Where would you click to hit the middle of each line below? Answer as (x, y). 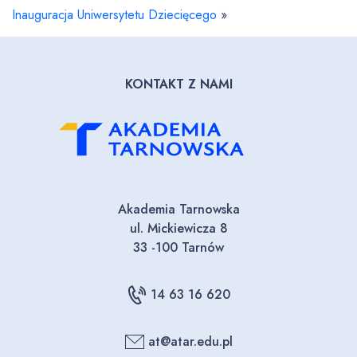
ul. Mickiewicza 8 (178, 228)
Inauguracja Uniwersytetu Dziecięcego (114, 15)
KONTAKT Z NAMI (178, 84)
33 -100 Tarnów (178, 247)
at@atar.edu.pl (190, 341)
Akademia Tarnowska (178, 209)
